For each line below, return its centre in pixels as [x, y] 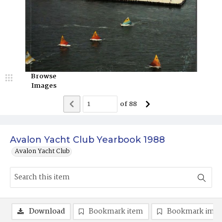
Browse [44, 77]
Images [44, 86]
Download [47, 212]
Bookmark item [116, 212]
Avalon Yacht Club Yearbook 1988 [87, 140]
